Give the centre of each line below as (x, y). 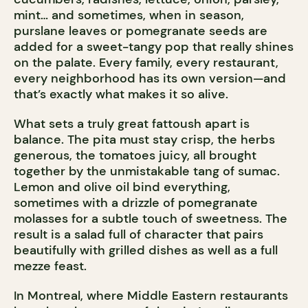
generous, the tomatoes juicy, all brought (135, 155)
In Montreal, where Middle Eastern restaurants (151, 295)
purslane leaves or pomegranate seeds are (141, 31)
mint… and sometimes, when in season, (129, 15)
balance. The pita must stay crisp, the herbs (144, 139)
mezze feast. (50, 266)
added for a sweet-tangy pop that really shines (154, 46)
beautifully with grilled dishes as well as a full (146, 250)
